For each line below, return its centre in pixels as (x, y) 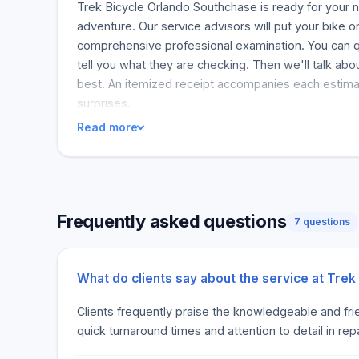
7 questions (323, 221)
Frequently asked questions (172, 221)
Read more (107, 127)
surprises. (104, 103)
